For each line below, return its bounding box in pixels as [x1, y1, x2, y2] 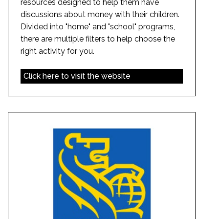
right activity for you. [21, 46, 94, 56]
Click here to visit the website [23, 71, 131, 81]
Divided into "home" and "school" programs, [21, 22, 175, 32]
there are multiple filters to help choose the [21, 34, 175, 44]
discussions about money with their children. [21, 10, 179, 20]
